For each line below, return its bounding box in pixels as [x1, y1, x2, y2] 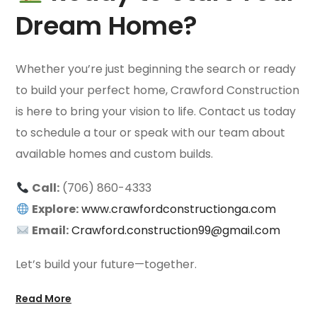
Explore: [31, 201, 79, 218]
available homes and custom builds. [16, 146, 214, 163]
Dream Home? [16, 8, 198, 45]
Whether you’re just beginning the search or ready [16, 61, 296, 78]
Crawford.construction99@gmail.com [71, 222, 280, 239]
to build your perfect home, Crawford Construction [16, 82, 300, 99]
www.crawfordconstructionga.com [81, 201, 276, 218]
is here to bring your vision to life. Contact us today [16, 103, 296, 120]
